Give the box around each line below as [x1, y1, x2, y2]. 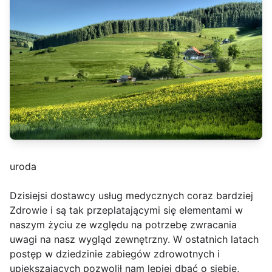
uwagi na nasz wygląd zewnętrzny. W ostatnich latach [10, 233, 259, 246]
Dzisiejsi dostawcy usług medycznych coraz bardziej [10, 189, 253, 202]
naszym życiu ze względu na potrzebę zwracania [10, 219, 237, 231]
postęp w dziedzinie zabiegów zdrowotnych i [10, 248, 220, 260]
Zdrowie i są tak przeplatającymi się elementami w [10, 204, 243, 217]
